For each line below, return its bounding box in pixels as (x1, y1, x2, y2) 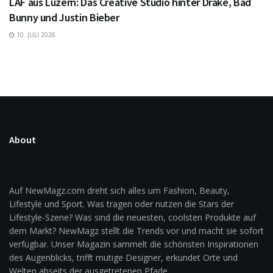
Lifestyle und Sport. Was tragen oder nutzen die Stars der (9, 197, 234, 210)
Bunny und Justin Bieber (9, 10, 119, 24)
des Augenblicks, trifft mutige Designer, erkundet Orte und (9, 251, 238, 263)
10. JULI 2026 (15, 30, 55, 39)
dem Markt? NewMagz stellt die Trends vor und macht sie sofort (9, 224, 264, 236)
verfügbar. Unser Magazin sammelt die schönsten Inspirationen (9, 238, 258, 250)
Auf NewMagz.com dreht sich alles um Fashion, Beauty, (9, 184, 230, 196)
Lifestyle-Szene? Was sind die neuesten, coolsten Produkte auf (9, 211, 256, 223)
